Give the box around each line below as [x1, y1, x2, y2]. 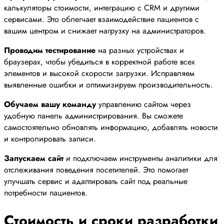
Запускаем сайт [4, 152, 63, 164]
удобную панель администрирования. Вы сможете [4, 109, 183, 121]
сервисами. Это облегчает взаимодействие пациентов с [4, 13, 199, 25]
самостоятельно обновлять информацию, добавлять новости [4, 121, 218, 133]
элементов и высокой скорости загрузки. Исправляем [4, 67, 194, 79]
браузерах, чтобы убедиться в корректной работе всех [4, 55, 195, 67]
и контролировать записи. [4, 132, 96, 144]
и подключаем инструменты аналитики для [63, 152, 217, 164]
